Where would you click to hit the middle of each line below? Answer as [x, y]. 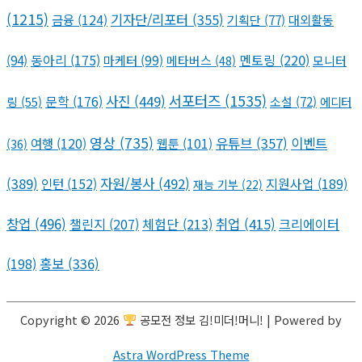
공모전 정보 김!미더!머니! [200, 319]
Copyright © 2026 [72, 319]
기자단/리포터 [149, 19]
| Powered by [302, 319]
